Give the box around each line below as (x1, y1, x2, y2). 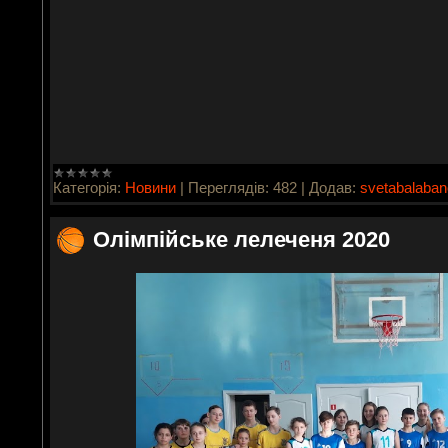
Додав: (309, 178, 356, 196)
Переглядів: (188, 178, 269, 196)
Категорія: (53, 178, 121, 196)
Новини (125, 178, 176, 196)
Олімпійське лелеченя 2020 (93, 227, 390, 252)
